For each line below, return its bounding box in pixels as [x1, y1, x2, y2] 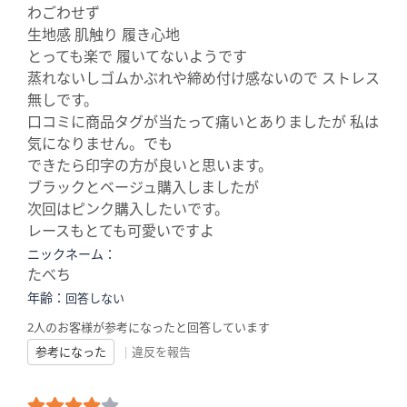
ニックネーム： [27, 245, 116, 263]
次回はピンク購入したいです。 [27, 199, 229, 219]
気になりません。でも [27, 134, 173, 154]
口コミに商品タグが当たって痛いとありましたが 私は [27, 112, 379, 132]
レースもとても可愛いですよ [27, 221, 214, 241]
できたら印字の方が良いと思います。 [27, 155, 273, 175]
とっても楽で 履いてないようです [27, 46, 247, 66]
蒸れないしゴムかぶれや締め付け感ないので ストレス [27, 68, 380, 88]
